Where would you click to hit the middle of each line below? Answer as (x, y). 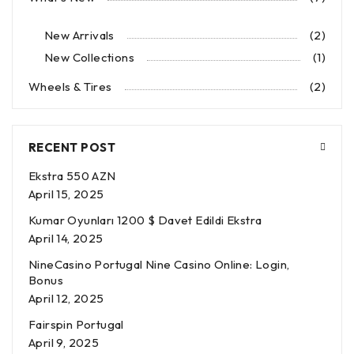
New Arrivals (79, 36)
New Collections (89, 58)
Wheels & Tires (70, 87)
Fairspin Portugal (76, 325)
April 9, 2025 (64, 343)
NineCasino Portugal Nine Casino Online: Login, (159, 265)
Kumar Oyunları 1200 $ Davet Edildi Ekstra (145, 220)
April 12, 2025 (66, 299)
